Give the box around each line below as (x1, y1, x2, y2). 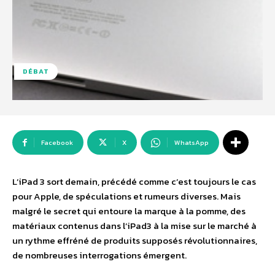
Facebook (41, 137, 73, 148)
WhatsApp (174, 137, 209, 148)
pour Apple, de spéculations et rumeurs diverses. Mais (12, 189, 241, 204)
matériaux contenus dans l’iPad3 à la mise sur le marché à (12, 219, 257, 233)
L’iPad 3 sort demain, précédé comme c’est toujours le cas (12, 174, 256, 189)
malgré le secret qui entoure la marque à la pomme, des (12, 204, 246, 219)
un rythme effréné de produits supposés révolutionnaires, (12, 233, 257, 248)
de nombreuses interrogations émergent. (12, 248, 187, 263)
